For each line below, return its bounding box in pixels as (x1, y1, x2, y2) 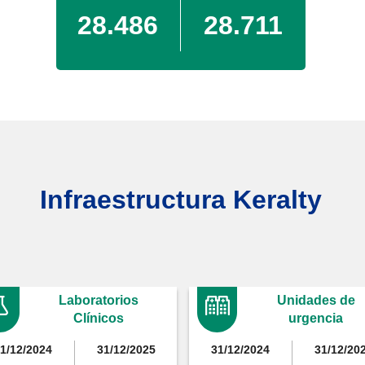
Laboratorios (58, 292, 139, 307)
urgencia (288, 310, 343, 325)
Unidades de (276, 292, 355, 307)
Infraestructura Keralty (39, 184, 322, 214)
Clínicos (73, 310, 124, 325)
